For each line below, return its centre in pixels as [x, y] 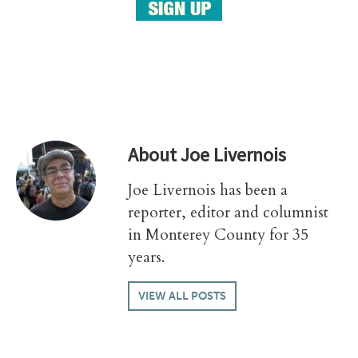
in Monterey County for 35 [218, 235]
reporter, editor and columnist [228, 213]
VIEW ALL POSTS [182, 296]
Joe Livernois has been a [208, 191]
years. [146, 258]
